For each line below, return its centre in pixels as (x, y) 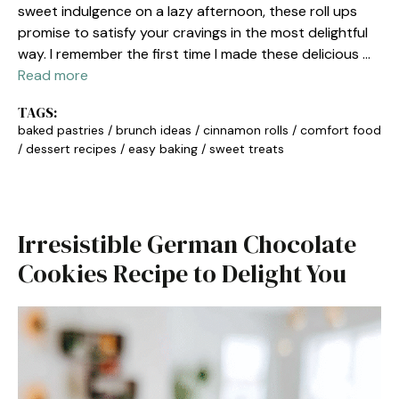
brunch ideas (154, 130)
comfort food (341, 130)
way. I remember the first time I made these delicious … (194, 54)
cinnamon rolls (246, 130)
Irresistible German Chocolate (187, 244)
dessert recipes (71, 149)
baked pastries (61, 130)
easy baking (163, 149)
